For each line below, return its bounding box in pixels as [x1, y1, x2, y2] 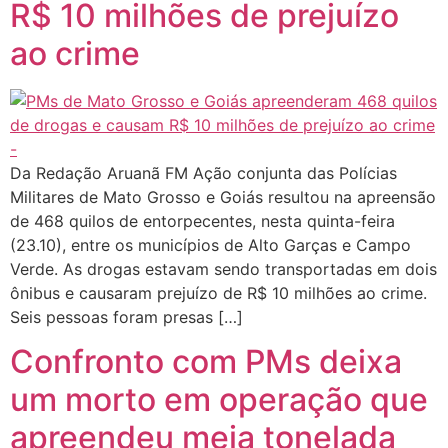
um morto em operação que [10, 380, 428, 420]
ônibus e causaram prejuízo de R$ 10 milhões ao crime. [10, 282, 427, 303]
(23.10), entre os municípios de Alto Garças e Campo [10, 234, 411, 255]
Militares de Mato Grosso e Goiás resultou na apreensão [10, 186, 436, 207]
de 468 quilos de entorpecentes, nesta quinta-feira [10, 210, 395, 231]
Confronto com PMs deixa [10, 342, 402, 382]
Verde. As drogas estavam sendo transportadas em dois [10, 258, 437, 279]
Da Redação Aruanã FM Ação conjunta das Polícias [10, 162, 397, 183]
